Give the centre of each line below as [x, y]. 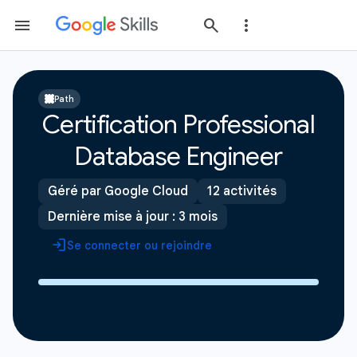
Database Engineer [178, 156]
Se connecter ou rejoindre [139, 245]
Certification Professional [178, 124]
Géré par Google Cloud [118, 191]
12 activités [242, 191]
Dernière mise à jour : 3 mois [133, 217]
